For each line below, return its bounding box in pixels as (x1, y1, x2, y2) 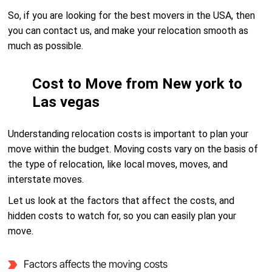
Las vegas (32, 93, 100, 110)
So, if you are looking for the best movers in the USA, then (8, 10, 256, 21)
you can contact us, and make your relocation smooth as (8, 25, 249, 36)
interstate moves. (8, 174, 84, 185)
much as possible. (8, 40, 84, 52)
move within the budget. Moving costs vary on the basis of (8, 143, 259, 155)
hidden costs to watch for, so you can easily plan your (8, 210, 237, 222)
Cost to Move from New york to (32, 75, 243, 92)
